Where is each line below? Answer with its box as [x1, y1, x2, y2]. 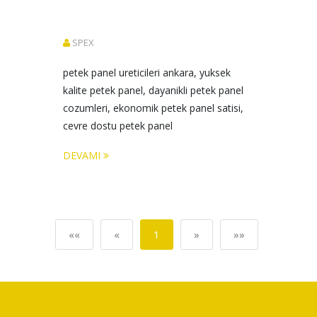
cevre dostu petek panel [63, 119, 173, 132]
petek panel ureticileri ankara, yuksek [63, 66, 234, 79]
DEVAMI [63, 149, 103, 162]
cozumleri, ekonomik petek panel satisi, [63, 101, 246, 115]
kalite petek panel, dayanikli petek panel [63, 83, 246, 97]
